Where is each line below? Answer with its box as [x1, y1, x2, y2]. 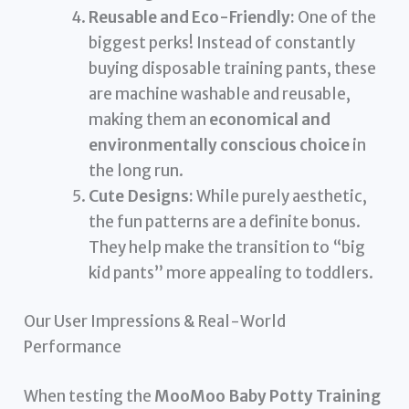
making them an [89, 109, 210, 130]
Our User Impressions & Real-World [24, 311, 287, 332]
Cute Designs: [89, 185, 194, 206]
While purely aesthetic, [194, 185, 368, 206]
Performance [24, 337, 122, 358]
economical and [209, 109, 331, 130]
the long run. [89, 160, 184, 181]
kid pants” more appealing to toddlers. [89, 262, 374, 283]
